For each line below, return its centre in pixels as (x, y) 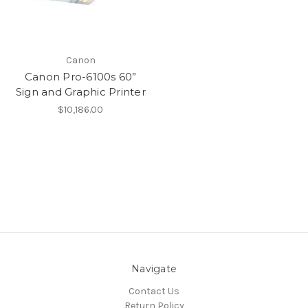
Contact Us (154, 291)
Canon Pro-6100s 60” (80, 76)
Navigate (154, 268)
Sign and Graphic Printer (80, 91)
